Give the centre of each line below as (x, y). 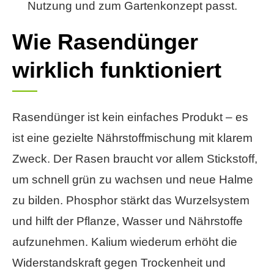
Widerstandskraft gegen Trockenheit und (119, 263)
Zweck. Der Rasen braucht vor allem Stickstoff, (135, 159)
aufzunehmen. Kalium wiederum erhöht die (125, 242)
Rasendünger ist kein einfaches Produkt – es (130, 117)
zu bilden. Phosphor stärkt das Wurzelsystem (131, 201)
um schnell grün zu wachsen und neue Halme (133, 180)
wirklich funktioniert (117, 70)
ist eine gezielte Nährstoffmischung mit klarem (132, 138)
